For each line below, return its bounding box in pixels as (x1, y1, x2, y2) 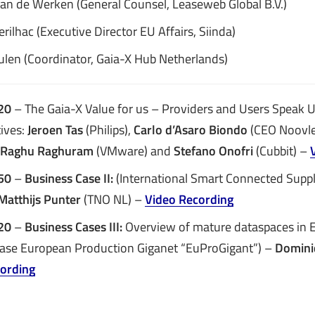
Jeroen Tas (27, 120, 83, 139)
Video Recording (145, 189, 233, 209)
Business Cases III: (25, 217, 122, 236)
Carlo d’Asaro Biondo (134, 120, 247, 139)
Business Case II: (22, 168, 113, 188)
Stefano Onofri (174, 141, 253, 160)
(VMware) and (94, 141, 174, 160)
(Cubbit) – (253, 141, 310, 160)
